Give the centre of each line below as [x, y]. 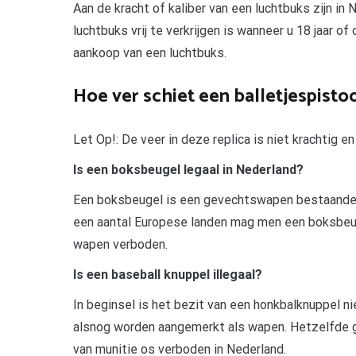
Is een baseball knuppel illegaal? [168, 275]
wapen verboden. [120, 245]
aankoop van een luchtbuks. [150, 53]
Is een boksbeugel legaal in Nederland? [188, 170]
